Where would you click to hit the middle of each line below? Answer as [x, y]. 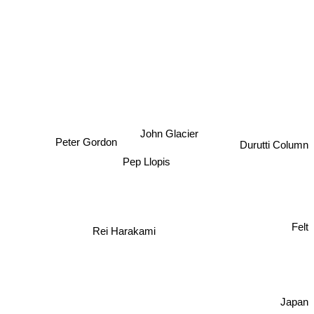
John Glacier [171, 132]
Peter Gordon [89, 141]
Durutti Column [274, 149]
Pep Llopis [143, 162]
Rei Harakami [139, 217]
